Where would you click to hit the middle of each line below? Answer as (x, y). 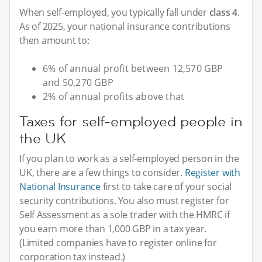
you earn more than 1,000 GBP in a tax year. (113, 228)
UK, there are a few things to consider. (102, 172)
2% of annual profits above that (114, 96)
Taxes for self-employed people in (131, 121)
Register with (212, 172)
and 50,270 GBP (78, 82)
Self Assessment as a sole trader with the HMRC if (125, 214)
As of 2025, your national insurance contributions (125, 26)
